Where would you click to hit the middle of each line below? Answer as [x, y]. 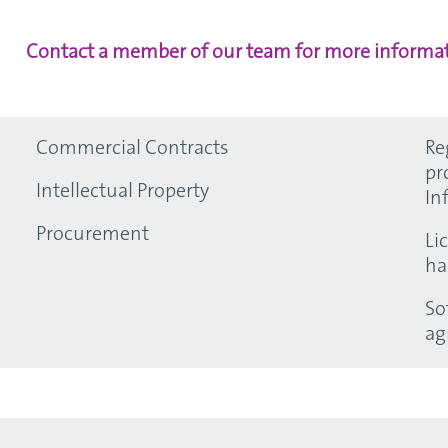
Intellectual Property [122, 192]
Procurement [92, 235]
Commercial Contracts [132, 149]
